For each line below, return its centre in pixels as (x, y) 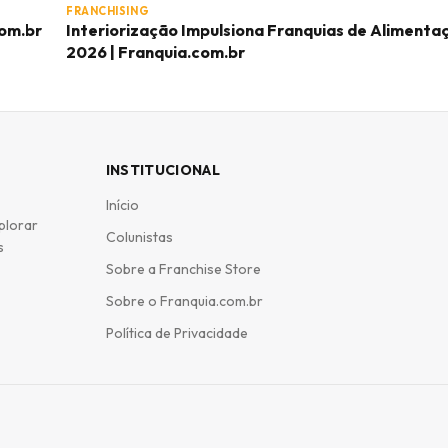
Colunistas (139, 237)
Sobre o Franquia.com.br (184, 301)
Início (122, 205)
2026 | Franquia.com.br (155, 52)
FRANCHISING (108, 11)
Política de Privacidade (176, 333)
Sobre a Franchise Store (183, 269)
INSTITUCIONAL (163, 170)
